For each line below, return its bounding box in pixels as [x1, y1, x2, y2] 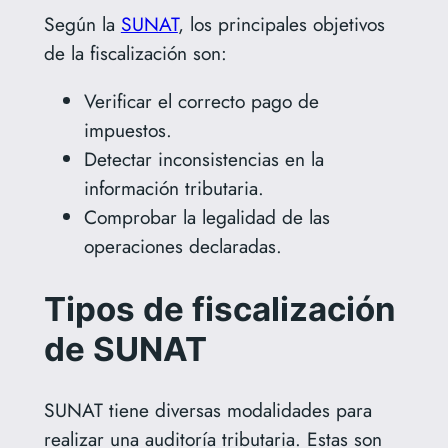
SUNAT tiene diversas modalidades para [43, 396, 372, 425]
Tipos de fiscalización [43, 288, 396, 329]
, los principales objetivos [177, 9, 385, 38]
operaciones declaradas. [83, 231, 282, 260]
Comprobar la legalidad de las [83, 202, 330, 231]
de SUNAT [43, 328, 207, 369]
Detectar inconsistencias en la [83, 144, 324, 173]
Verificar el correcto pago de [83, 86, 319, 115]
